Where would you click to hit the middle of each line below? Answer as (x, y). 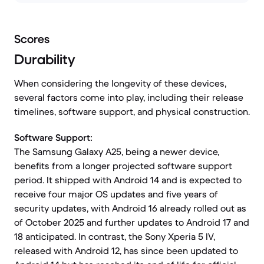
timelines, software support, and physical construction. (132, 111)
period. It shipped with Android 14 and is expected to (128, 180)
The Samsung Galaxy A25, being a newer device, (117, 151)
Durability (44, 60)
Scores (32, 39)
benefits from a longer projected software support (123, 166)
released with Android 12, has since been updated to (126, 250)
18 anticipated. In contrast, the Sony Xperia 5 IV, (115, 236)
